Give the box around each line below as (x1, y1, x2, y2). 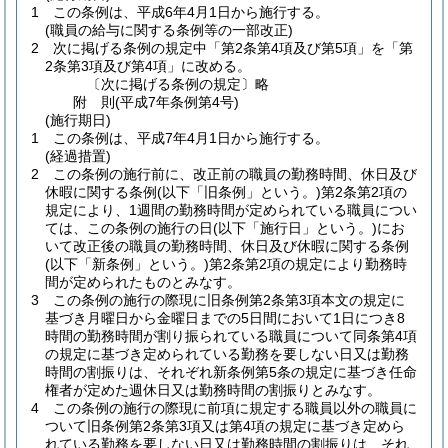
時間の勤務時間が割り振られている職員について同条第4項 (45, 328, 417, 344)
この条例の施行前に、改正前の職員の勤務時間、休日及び (53, 166, 417, 182)
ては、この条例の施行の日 (45, 220, 213, 236)
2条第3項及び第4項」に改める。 (45, 58, 251, 74)
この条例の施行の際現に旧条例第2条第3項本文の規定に (53, 292, 405, 308)
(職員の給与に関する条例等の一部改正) (45, 22, 293, 38)
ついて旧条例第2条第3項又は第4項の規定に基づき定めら (45, 418, 405, 434)
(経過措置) (45, 148, 111, 164)
